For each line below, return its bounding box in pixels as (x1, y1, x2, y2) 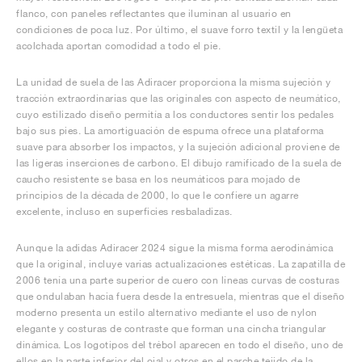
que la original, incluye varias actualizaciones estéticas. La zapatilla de (16, 258, 345, 270)
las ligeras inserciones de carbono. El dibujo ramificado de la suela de (16, 157, 342, 169)
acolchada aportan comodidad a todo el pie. (16, 40, 221, 52)
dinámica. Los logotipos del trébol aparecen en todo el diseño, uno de (16, 339, 343, 351)
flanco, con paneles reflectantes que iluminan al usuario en (16, 7, 292, 19)
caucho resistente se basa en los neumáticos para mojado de (16, 173, 300, 185)
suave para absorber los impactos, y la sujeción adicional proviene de (16, 141, 340, 153)
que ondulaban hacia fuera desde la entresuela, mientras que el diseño (16, 290, 345, 302)
